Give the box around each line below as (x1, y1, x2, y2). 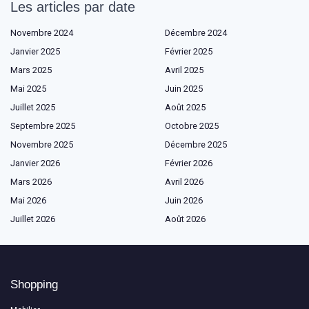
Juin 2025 (165, 83, 203, 94)
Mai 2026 (10, 195, 46, 206)
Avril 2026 (165, 176, 203, 187)
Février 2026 (165, 157, 212, 168)
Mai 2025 (10, 83, 46, 94)
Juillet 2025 (10, 101, 55, 112)
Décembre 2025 (165, 139, 227, 150)
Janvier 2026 (10, 157, 60, 168)
